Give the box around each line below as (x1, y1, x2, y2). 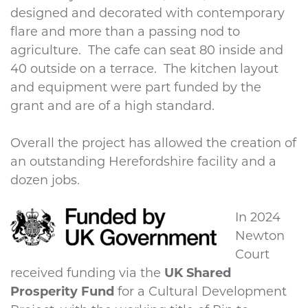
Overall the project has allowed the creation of (10, 135, 296, 151)
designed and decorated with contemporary (10, 5, 285, 21)
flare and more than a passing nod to (10, 24, 240, 40)
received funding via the (10, 265, 164, 281)
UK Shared (164, 265, 231, 281)
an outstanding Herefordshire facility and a (10, 154, 276, 170)
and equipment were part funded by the (10, 80, 261, 96)
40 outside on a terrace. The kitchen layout (10, 61, 278, 77)
